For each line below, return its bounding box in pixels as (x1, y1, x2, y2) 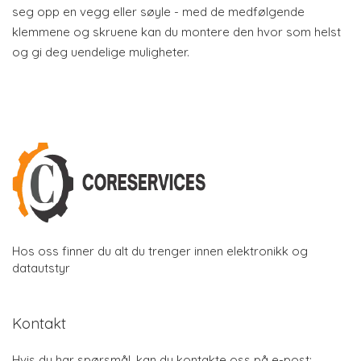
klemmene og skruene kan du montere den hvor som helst (12, 24, 341, 39)
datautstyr (12, 259, 70, 276)
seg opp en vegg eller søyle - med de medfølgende (12, 4, 305, 19)
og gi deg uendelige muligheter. (12, 44, 189, 60)
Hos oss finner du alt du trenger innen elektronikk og (12, 243, 308, 259)
